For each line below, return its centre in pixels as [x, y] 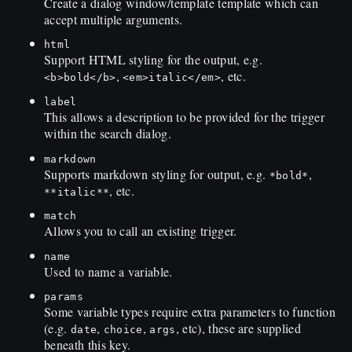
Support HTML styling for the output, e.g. [154, 60]
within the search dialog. [108, 134]
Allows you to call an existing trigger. [141, 231]
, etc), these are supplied [238, 328]
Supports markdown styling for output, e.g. [157, 174]
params [64, 297]
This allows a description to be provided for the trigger [184, 117]
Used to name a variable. [108, 271]
